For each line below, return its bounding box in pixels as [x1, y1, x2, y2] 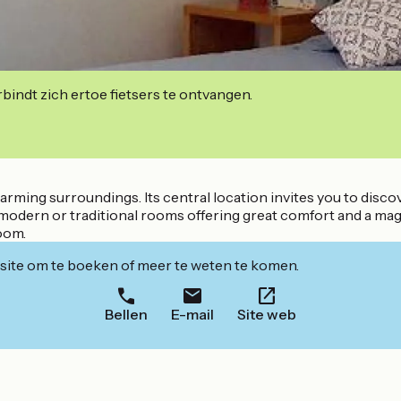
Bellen [105, 304, 148, 323]
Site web [237, 304, 296, 323]
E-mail [171, 304, 214, 323]
